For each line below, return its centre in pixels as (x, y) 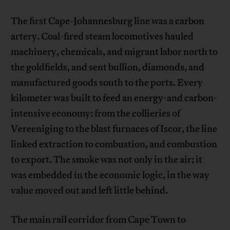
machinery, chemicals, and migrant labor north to (114, 52)
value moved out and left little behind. (90, 191)
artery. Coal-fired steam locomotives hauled (102, 37)
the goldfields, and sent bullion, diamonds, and (108, 68)
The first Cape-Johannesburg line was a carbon (108, 21)
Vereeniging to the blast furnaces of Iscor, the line (114, 129)
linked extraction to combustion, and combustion (114, 145)
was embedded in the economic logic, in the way (110, 175)
